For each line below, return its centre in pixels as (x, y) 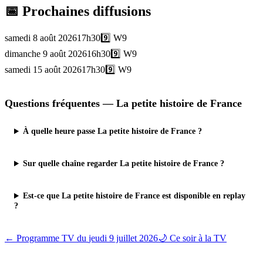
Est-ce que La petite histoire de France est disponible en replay (134, 196)
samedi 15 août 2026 (43, 70)
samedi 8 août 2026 (41, 38)
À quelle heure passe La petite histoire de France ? (113, 131)
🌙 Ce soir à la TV (192, 238)
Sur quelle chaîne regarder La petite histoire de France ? (124, 163)
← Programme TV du (47, 238)
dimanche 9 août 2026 (46, 54)
